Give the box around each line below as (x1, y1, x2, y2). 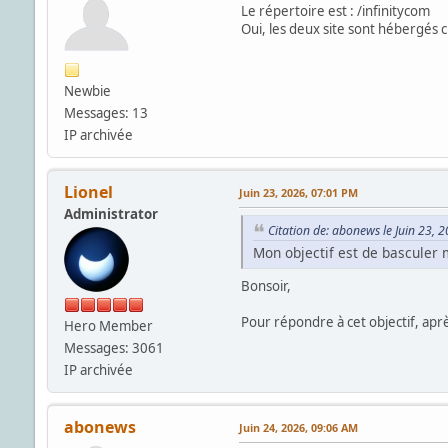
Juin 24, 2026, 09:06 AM (238, 419, 358, 435)
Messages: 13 (63, 103, 148, 122)
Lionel (63, 180, 113, 203)
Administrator (63, 204, 158, 223)
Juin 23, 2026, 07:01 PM (238, 184, 358, 200)
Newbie (63, 81, 111, 100)
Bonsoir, (240, 277, 291, 296)
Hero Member (63, 316, 153, 335)
